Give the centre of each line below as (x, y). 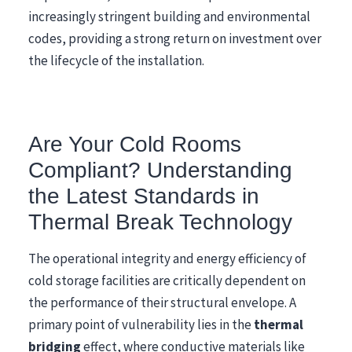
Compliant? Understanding (160, 169)
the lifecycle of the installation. (116, 60)
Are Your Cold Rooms (135, 143)
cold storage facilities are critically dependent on (167, 280)
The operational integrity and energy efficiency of (167, 258)
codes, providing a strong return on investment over (175, 38)
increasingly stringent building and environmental (169, 16)
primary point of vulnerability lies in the (141, 324)
